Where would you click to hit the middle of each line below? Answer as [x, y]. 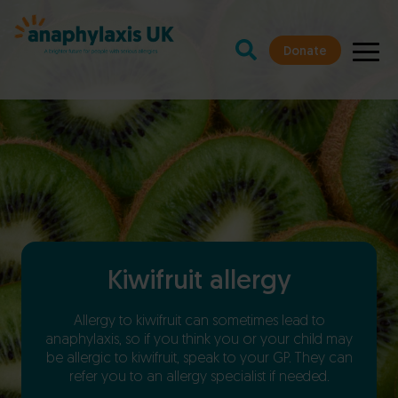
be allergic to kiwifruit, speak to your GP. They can [199, 359]
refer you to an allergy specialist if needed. [199, 378]
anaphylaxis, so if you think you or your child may [199, 340]
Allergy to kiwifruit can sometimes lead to [199, 322]
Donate [305, 52]
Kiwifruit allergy [199, 282]
